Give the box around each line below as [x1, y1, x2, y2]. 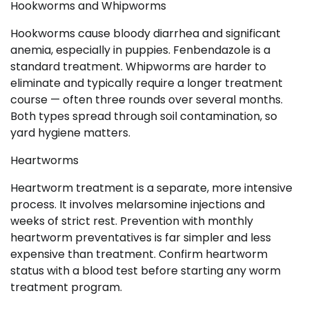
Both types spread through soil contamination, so [10, 108, 277, 124]
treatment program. [10, 279, 122, 295]
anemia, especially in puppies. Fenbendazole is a [10, 41, 270, 58]
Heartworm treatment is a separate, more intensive [10, 179, 292, 196]
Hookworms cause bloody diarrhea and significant [10, 25, 281, 41]
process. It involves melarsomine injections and [10, 196, 265, 212]
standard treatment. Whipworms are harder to [10, 58, 266, 74]
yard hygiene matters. [10, 124, 130, 141]
